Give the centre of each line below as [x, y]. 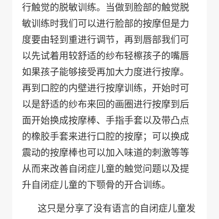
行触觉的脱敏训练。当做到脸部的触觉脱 [106, 8]
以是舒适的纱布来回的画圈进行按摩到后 [106, 104]
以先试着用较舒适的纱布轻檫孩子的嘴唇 [106, 56]
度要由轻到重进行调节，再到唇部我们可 [106, 40]
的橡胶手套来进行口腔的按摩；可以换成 [106, 137]
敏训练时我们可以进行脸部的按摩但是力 [106, 24]
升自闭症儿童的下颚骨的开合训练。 [96, 185]
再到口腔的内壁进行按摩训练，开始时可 [106, 88]
